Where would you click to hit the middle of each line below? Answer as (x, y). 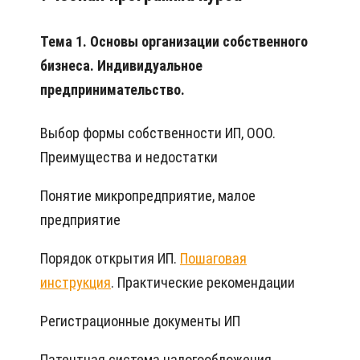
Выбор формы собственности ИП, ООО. (158, 133)
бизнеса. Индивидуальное (121, 66)
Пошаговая (213, 259)
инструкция (76, 283)
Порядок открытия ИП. (110, 259)
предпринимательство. (112, 90)
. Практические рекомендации (203, 283)
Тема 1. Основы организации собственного (174, 42)
